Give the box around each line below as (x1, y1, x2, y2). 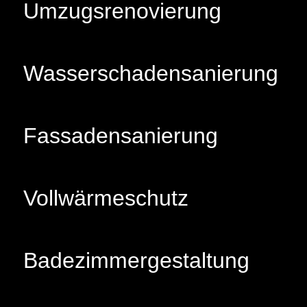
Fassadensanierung (23, 123, 218, 148)
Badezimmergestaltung (23, 247, 249, 273)
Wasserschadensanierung (23, 60, 278, 86)
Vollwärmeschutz (23, 185, 188, 210)
